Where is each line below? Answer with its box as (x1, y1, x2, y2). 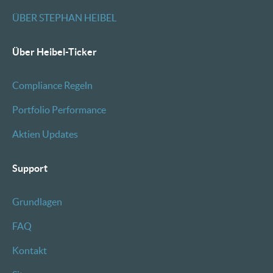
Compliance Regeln (12, 80, 93, 91)
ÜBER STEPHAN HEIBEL (12, 12, 116, 23)
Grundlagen (12, 196, 62, 207)
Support (12, 163, 48, 174)
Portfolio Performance (12, 104, 106, 115)
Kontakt (12, 245, 47, 256)
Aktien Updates (12, 129, 78, 140)
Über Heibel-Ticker (12, 46, 97, 57)
